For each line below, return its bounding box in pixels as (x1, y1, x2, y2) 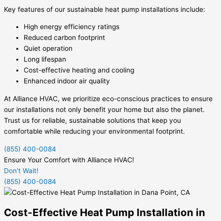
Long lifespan (24, 55, 66, 64)
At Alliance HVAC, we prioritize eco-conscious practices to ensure (4, 94, 213, 103)
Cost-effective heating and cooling (24, 66, 134, 74)
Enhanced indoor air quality (24, 77, 110, 85)
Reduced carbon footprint (24, 34, 105, 42)
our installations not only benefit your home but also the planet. (4, 105, 205, 113)
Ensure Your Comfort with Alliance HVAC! (4, 155, 134, 164)
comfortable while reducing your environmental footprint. (4, 127, 185, 135)
